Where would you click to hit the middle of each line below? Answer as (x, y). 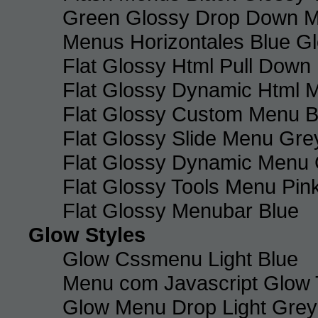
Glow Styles (87, 234)
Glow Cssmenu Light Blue (180, 258)
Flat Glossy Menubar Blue (181, 210)
